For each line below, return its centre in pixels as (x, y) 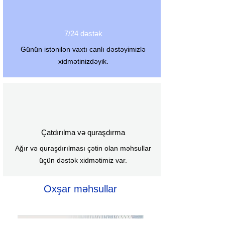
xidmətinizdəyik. (83, 61)
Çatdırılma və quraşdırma (83, 132)
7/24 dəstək (83, 33)
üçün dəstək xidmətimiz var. (83, 160)
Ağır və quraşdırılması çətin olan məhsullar (83, 148)
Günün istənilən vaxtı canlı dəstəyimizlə (83, 49)
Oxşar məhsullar (80, 189)
